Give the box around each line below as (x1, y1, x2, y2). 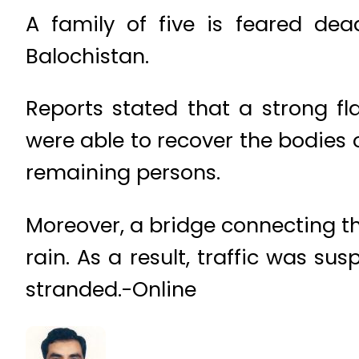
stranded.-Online (26, 274, 196, 304)
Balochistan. (26, 41, 149, 71)
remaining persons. (26, 158, 220, 188)
